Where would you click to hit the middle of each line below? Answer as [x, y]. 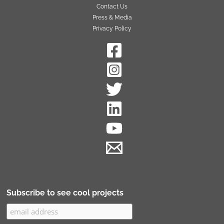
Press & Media [112, 17]
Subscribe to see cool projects [65, 192]
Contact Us [112, 6]
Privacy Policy [112, 28]
